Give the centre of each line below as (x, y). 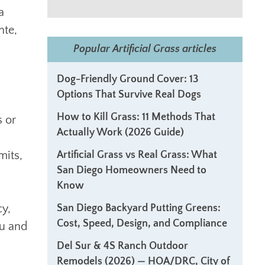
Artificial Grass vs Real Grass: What (137, 155)
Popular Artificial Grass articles (145, 49)
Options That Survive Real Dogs (129, 95)
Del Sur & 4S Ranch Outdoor (122, 246)
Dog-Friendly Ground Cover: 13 (128, 79)
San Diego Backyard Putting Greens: (139, 208)
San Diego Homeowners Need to (132, 170)
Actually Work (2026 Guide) (120, 132)
